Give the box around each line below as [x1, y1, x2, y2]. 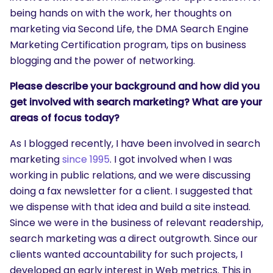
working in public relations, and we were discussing [10, 168, 250, 182]
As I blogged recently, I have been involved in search [10, 136, 260, 151]
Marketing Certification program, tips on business [10, 38, 246, 52]
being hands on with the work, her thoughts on [10, 6, 232, 20]
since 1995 [62, 152, 110, 166]
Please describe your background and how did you [10, 79, 260, 93]
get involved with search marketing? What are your [10, 95, 262, 109]
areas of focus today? [10, 111, 119, 125]
